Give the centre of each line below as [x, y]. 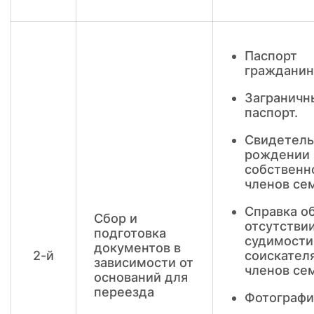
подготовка [130, 233]
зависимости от [144, 262]
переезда [124, 292]
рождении [277, 155]
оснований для [141, 277]
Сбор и [116, 218]
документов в [137, 248]
